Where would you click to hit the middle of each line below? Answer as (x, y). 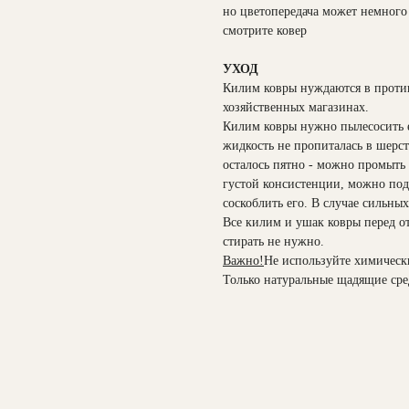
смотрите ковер (265, 31)
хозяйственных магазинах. (296, 107)
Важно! (243, 261)
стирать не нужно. (273, 241)
